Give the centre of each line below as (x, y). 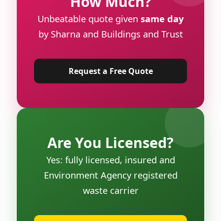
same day (162, 18)
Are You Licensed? (110, 142)
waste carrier (110, 190)
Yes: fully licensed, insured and (110, 159)
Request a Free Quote (110, 71)
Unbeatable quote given (89, 18)
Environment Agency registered (110, 175)
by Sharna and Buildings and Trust (110, 34)
